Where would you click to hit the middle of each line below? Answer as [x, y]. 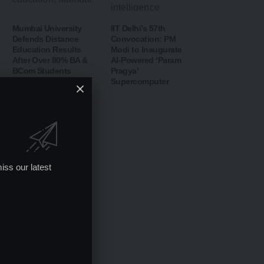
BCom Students [42, 71]
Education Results [47, 49]
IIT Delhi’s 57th [138, 28]
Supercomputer [140, 81]
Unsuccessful [38, 92]
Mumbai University [47, 28]
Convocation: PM [143, 39]
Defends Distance [45, 39]
